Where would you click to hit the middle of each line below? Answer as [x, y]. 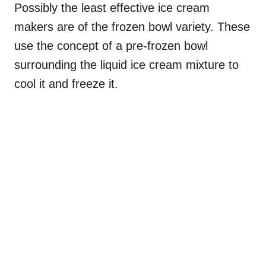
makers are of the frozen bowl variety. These [132, 27]
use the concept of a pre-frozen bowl [111, 46]
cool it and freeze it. [66, 84]
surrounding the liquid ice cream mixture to [126, 65]
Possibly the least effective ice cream [112, 8]
